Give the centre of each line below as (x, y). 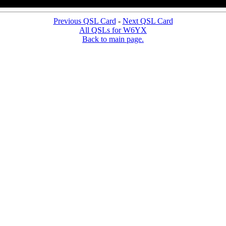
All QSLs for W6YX (113, 30)
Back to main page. (113, 39)
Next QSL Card (148, 21)
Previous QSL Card (84, 21)
